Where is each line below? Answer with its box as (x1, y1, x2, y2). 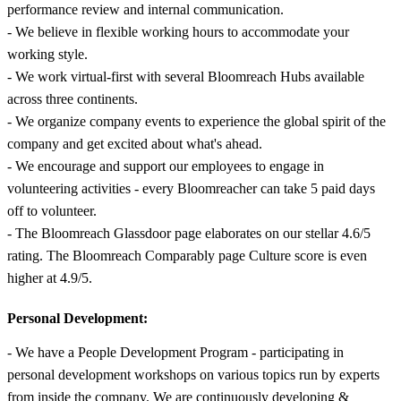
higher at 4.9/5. (7, 269, 92, 286)
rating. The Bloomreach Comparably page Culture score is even (7, 247, 367, 263)
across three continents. (7, 90, 138, 107)
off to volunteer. (7, 202, 97, 218)
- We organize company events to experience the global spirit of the (7, 113, 386, 129)
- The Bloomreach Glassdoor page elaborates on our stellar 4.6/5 (7, 225, 371, 241)
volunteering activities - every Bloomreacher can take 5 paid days (7, 180, 375, 196)
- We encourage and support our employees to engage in (7, 158, 324, 174)
